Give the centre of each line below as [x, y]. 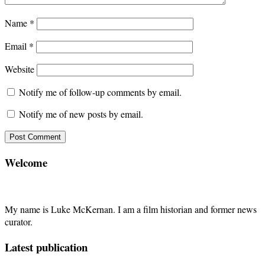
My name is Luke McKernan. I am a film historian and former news [131, 209]
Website [20, 69]
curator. [19, 222]
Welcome [26, 162]
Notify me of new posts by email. [81, 114]
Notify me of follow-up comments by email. [100, 92]
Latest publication [46, 247]
